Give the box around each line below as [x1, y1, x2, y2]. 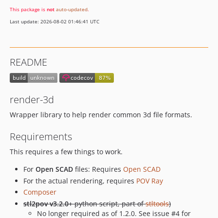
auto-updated [56, 6, 88, 13]
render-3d [10, 93, 54, 107]
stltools [145, 199, 169, 208]
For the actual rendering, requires [23, 176, 136, 185]
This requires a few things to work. [10, 147, 123, 157]
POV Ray [136, 176, 163, 185]
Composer [23, 187, 56, 197]
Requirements [10, 130, 72, 144]
